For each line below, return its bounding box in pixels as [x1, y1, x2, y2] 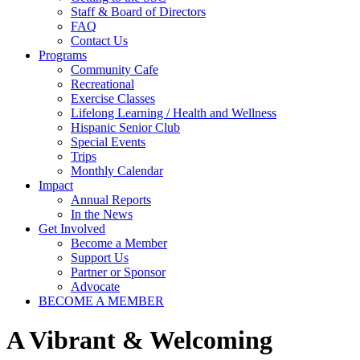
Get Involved [39, 222, 105, 235]
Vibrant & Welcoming [29, 325, 272, 355]
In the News [71, 207, 133, 221]
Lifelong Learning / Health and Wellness [71, 106, 276, 120]
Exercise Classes [71, 92, 155, 105]
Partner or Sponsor [71, 265, 166, 279]
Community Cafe [71, 63, 158, 76]
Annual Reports [71, 193, 151, 207]
